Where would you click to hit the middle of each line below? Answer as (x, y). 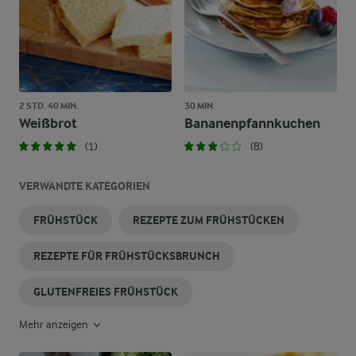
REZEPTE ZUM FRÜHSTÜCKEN (209, 221)
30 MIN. (200, 106)
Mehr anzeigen (55, 324)
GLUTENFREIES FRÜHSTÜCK (106, 292)
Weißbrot (48, 124)
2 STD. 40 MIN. (49, 106)
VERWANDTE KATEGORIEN (85, 186)
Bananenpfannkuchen (252, 124)
